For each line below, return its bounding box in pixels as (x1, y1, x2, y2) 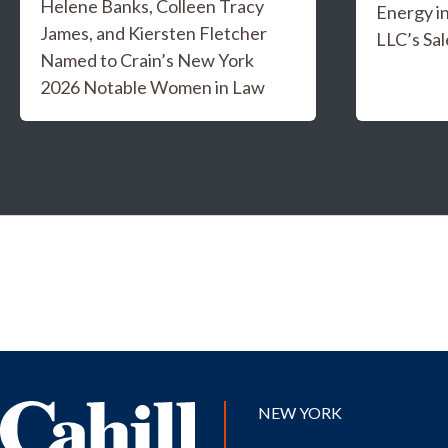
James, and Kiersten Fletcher (40, 22, 267, 44)
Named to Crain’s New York (40, 49, 254, 71)
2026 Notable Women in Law (40, 76, 265, 98)
